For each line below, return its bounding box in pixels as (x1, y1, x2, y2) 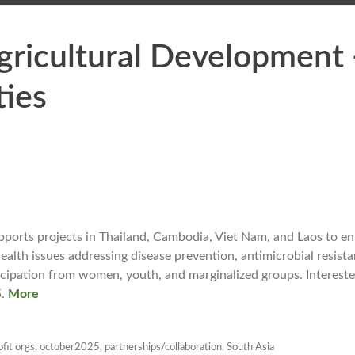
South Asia (227, 342, 274, 353)
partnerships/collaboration (105, 342, 222, 353)
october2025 (40, 342, 100, 353)
